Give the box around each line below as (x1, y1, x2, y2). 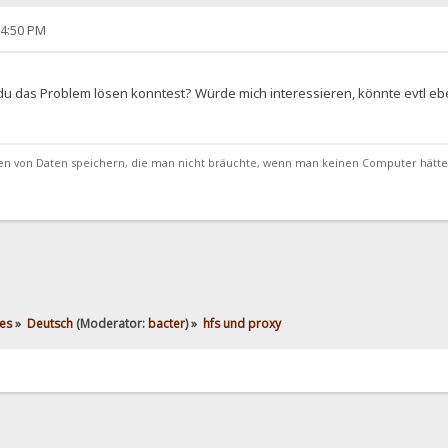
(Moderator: (72, 315, 148, 332)
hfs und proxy (202, 315, 281, 332)
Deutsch (26, 315, 73, 332)
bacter (147, 315, 185, 332)
